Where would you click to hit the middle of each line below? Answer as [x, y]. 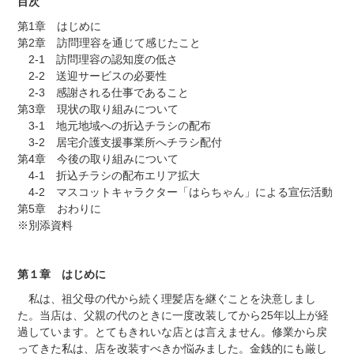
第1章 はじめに [59, 26]
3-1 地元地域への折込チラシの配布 [114, 125]
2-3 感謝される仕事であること [103, 92]
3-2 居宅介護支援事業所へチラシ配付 [119, 142]
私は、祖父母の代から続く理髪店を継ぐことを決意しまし [166, 298]
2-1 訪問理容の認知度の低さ [97, 59]
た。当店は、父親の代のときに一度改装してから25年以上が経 [173, 315]
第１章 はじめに [61, 274]
